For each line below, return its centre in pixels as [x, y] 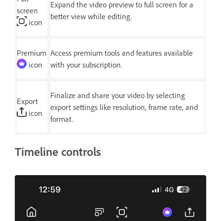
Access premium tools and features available [122, 53]
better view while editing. [91, 16]
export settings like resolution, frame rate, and [124, 107]
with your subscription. [86, 64]
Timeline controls [58, 151]
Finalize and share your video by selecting [118, 95]
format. [62, 119]
